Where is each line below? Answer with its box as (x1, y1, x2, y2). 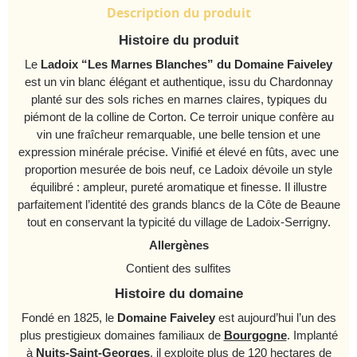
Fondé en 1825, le (21, 312, 117, 325)
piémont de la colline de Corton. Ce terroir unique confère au (23, 111, 334, 124)
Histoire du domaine (114, 285, 243, 302)
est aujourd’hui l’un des (214, 312, 336, 325)
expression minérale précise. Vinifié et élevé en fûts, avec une (18, 146, 339, 159)
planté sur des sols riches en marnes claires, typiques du (30, 93, 327, 107)
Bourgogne (223, 329, 287, 343)
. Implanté (286, 329, 338, 343)
